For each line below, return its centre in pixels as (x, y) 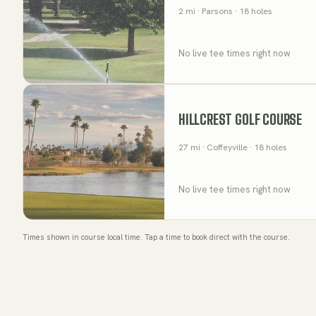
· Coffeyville (224, 147)
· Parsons (214, 11)
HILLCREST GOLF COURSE (240, 119)
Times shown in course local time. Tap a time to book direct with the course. (156, 237)
